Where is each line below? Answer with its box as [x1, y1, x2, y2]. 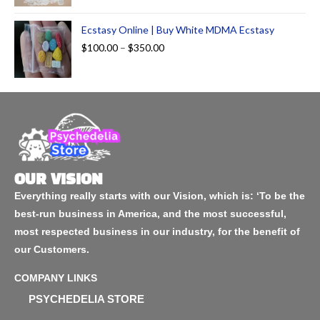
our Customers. [14, 244, 89, 256]
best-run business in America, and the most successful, [14, 208, 286, 220]
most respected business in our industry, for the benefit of [14, 226, 300, 238]
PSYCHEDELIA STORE [29, 293, 144, 306]
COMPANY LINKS [14, 272, 97, 284]
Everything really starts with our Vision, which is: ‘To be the [14, 190, 305, 202]
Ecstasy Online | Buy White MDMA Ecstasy [81, 24, 274, 36]
